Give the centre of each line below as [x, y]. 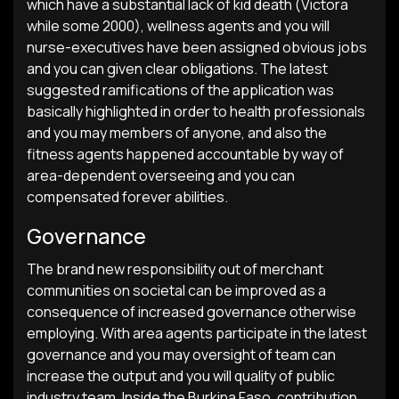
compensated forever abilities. [127, 197]
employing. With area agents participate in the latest [197, 333]
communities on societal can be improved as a [176, 290]
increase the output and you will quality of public [181, 376]
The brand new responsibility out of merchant [175, 269]
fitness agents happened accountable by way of [185, 154]
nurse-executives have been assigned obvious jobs [197, 47]
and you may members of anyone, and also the [177, 133]
